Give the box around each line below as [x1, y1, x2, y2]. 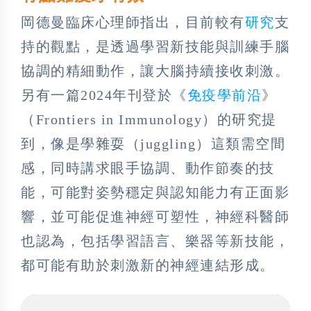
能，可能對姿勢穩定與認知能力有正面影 [21, 184, 289, 200]
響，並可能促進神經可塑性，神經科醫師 [21, 208, 289, 224]
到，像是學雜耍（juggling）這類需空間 [21, 135, 285, 151]
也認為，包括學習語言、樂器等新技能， [21, 233, 289, 249]
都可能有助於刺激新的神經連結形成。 [21, 257, 275, 273]
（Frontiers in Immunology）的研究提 [21, 111, 277, 127]
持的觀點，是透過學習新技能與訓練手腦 [21, 38, 289, 54]
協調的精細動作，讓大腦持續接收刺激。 [21, 62, 289, 78]
